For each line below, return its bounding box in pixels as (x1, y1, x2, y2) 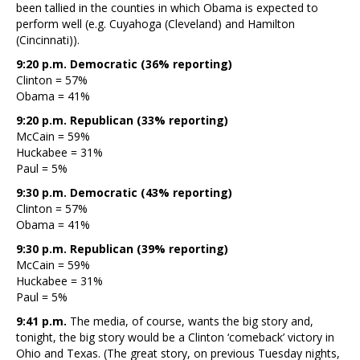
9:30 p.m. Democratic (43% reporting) (16, 184, 232, 200)
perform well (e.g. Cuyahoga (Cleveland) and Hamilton (16, 15, 295, 31)
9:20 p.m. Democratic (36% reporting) (16, 55, 232, 72)
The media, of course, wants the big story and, (70, 313, 313, 329)
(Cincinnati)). (16, 31, 80, 47)
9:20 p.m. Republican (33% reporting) (16, 112, 228, 128)
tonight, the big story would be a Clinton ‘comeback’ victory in (16, 329, 334, 345)
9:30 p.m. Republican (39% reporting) (16, 240, 228, 256)
